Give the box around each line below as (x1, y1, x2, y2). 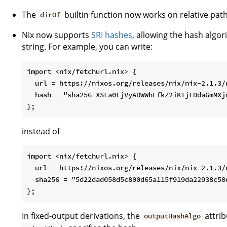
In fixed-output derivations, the (22, 210, 142, 221)
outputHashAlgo (144, 211, 201, 221)
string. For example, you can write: (22, 41, 153, 52)
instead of (22, 125, 60, 137)
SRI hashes (91, 29, 132, 41)
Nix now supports (22, 29, 91, 41)
